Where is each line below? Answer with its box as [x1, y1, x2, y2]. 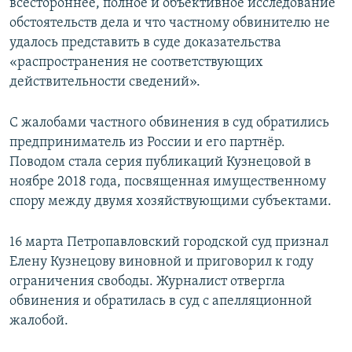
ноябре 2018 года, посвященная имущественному [9, 174, 326, 190]
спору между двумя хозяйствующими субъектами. [9, 194, 332, 210]
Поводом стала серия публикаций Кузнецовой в [9, 155, 311, 170]
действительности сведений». [9, 75, 200, 90]
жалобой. [9, 313, 68, 329]
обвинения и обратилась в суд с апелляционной [9, 294, 312, 310]
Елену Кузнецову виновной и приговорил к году [9, 255, 313, 270]
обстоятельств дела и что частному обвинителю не [9, 16, 330, 31]
